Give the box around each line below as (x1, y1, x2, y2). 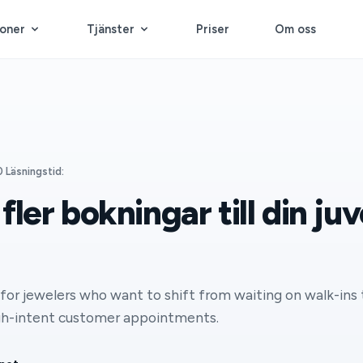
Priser (196, 21, 230, 36)
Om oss (275, 21, 317, 36)
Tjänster (87, 21, 135, 36)
